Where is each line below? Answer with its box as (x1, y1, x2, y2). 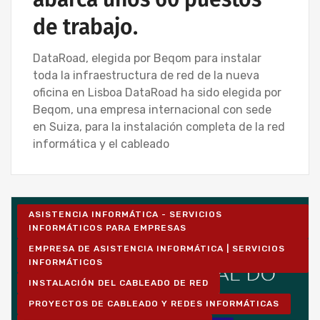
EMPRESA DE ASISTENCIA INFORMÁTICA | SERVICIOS (29, 244, 285, 254)
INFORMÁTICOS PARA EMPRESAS (29, 223, 186, 234)
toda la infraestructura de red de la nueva (33, 69, 259, 83)
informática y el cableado (33, 137, 169, 151)
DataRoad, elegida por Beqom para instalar (33, 51, 261, 66)
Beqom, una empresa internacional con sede (33, 103, 271, 117)
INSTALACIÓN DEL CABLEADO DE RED (29, 278, 209, 289)
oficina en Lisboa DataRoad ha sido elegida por (33, 86, 281, 100)
